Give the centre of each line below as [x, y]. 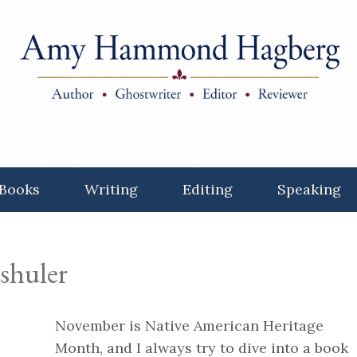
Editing [207, 189]
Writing [111, 189]
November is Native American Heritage [189, 326]
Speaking [309, 189]
